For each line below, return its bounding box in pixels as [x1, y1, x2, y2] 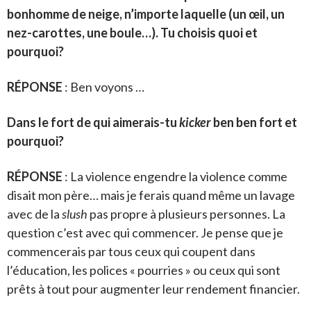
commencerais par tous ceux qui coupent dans [7, 243, 255, 259]
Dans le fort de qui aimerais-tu [7, 114, 179, 130]
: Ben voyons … [62, 78, 144, 94]
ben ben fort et [211, 114, 297, 130]
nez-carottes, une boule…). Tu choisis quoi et [7, 24, 258, 40]
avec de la [7, 205, 62, 221]
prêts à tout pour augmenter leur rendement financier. [7, 280, 300, 296]
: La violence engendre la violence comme [62, 168, 287, 184]
